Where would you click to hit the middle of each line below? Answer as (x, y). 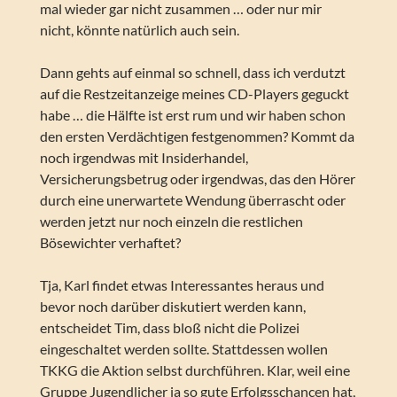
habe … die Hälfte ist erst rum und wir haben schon (192, 115)
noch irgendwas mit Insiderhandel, (144, 158)
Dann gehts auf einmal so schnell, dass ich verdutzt (192, 73)
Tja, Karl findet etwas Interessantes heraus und (182, 285)
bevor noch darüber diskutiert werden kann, (172, 307)
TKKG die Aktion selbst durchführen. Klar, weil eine (195, 370)
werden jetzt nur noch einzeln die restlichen (171, 222)
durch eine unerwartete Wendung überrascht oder (192, 200)
